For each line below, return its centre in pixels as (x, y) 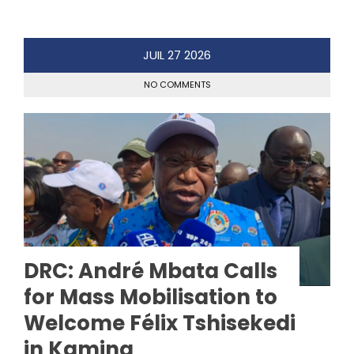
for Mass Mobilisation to (151, 297)
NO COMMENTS (177, 85)
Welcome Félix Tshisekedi (160, 323)
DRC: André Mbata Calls (151, 271)
